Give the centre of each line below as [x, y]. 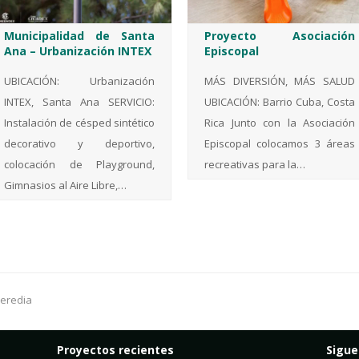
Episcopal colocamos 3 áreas [280, 144]
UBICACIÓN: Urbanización [79, 81]
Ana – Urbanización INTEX [78, 51]
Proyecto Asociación [280, 36]
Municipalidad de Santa [79, 36]
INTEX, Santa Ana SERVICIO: [79, 102]
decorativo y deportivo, [79, 144]
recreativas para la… [255, 165]
